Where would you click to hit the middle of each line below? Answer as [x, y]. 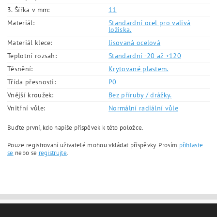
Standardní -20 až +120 [145, 56]
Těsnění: [20, 69]
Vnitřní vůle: [26, 108]
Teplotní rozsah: [32, 56]
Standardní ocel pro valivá [150, 23]
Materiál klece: [30, 43]
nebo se [26, 153]
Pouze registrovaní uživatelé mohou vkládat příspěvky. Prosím [93, 145]
